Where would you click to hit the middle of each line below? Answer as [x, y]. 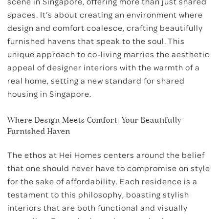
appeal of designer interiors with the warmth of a [104, 67]
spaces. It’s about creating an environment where [105, 14]
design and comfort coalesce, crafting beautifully [105, 27]
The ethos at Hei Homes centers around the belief [106, 154]
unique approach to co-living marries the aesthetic [109, 54]
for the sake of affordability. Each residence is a [102, 181]
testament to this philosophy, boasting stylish [98, 194]
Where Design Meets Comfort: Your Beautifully [94, 120]
